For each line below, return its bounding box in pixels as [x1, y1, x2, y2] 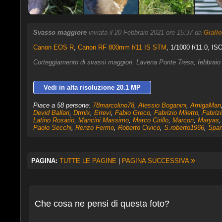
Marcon [172, 116, 194, 124]
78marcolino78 [92, 102, 134, 109]
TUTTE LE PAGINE [59, 157, 116, 165]
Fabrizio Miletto [154, 109, 198, 116]
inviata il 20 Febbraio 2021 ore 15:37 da [88, 29, 204, 36]
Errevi [94, 109, 111, 116]
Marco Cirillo [132, 116, 168, 124]
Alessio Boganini [138, 102, 186, 109]
